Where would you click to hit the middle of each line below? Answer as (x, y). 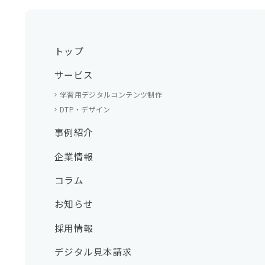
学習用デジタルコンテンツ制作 (111, 95)
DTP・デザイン (85, 109)
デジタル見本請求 (93, 252)
